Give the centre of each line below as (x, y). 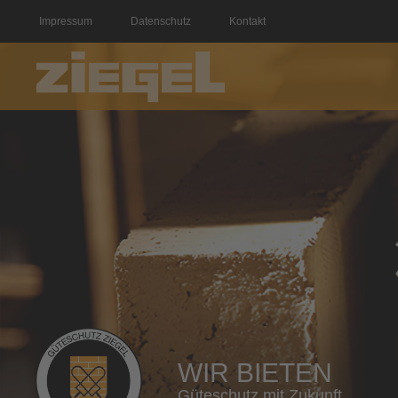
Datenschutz (161, 21)
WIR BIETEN (255, 373)
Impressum (66, 21)
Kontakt (247, 21)
